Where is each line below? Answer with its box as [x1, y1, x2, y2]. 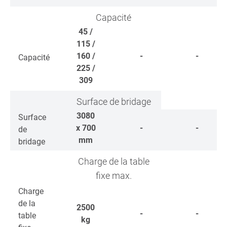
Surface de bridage [76, 96, 151, 107]
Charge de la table [78, 156, 149, 167]
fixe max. [95, 170, 132, 181]
